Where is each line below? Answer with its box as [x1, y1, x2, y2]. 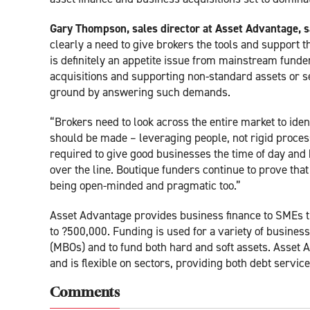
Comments [50, 286, 120, 300]
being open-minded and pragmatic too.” [50, 177, 241, 193]
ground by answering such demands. [50, 84, 230, 100]
